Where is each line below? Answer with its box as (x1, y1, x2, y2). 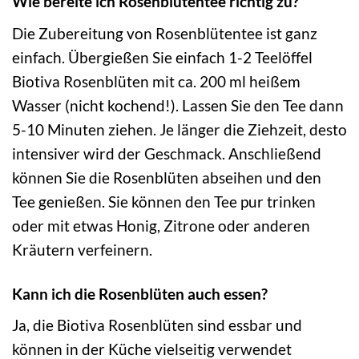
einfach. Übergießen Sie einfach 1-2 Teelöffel (12, 47, 313, 67)
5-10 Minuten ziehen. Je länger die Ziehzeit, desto (12, 119, 347, 139)
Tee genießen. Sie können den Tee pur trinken (12, 192, 316, 211)
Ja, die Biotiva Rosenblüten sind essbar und (12, 316, 302, 335)
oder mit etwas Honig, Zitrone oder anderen (12, 216, 310, 235)
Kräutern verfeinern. (12, 240, 152, 259)
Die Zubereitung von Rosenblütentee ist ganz (12, 23, 317, 42)
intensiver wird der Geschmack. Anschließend (12, 143, 321, 163)
